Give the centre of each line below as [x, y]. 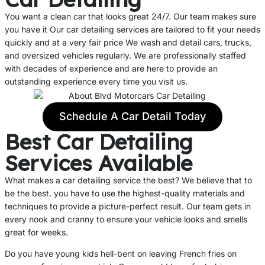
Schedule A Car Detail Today [132, 116]
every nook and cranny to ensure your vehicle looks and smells [126, 219]
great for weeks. [36, 232]
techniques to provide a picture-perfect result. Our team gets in [128, 206]
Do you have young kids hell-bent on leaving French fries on [121, 253]
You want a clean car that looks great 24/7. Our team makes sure [130, 17]
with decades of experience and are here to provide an [111, 69]
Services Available [98, 163]
